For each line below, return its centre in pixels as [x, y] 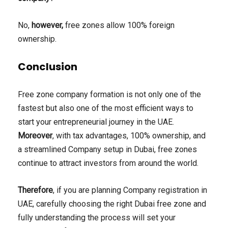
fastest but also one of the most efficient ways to [106, 108]
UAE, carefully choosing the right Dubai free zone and [112, 204]
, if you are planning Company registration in [130, 190]
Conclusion [48, 67]
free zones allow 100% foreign [120, 25]
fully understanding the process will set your [97, 218]
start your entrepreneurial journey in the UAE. [96, 122]
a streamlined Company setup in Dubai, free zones [107, 150]
